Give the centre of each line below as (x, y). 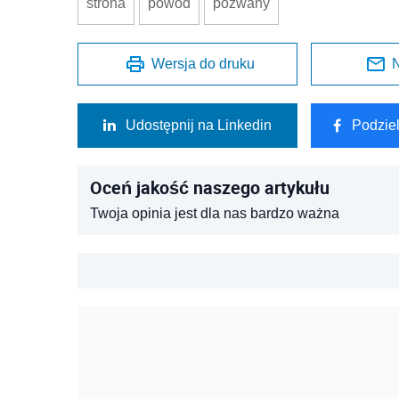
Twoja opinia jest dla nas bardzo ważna (215, 213)
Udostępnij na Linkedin (199, 125)
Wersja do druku (204, 64)
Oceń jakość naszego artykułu (210, 187)
